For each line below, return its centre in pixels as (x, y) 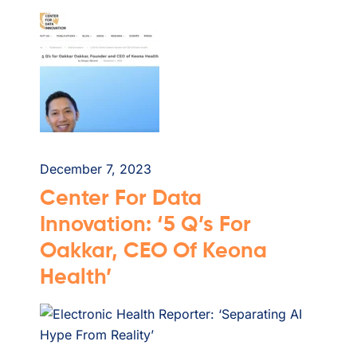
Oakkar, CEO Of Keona (153, 252)
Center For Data (121, 199)
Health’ (76, 278)
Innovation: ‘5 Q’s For (145, 226)
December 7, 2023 (96, 169)
